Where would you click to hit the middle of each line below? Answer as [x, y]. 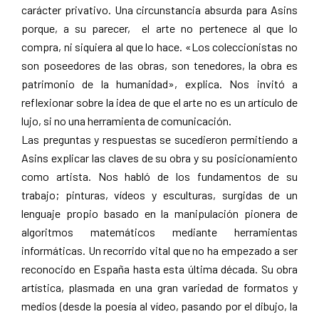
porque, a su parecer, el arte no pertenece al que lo [159, 28]
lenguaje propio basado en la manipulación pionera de [159, 213]
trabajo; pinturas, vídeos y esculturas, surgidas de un [159, 194]
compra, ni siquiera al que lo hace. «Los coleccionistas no [159, 46]
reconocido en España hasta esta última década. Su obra [159, 268]
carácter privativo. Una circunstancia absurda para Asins [159, 9]
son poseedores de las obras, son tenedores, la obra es [159, 65]
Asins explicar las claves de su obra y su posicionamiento [159, 157]
